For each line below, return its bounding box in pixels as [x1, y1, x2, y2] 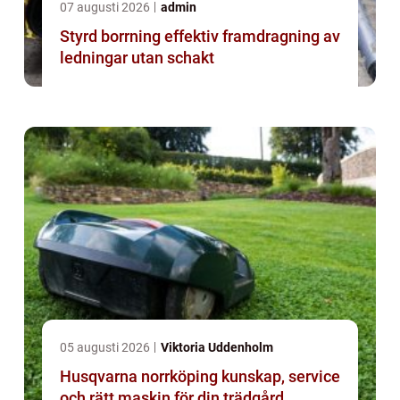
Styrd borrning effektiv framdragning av [60, 27, 164, 46]
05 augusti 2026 [60, 340, 153, 355]
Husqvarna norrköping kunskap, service [60, 367, 221, 387]
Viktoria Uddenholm [161, 340, 273, 355]
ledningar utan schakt [60, 48, 214, 68]
